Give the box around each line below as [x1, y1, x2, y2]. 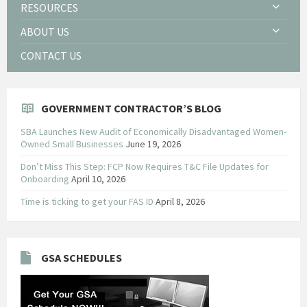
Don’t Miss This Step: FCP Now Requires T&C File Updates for [21, 160, 269, 173]
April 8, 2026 [156, 195, 205, 208]
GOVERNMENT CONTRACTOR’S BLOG [41, 101, 221, 115]
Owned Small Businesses [21, 137, 123, 150]
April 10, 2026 [71, 172, 125, 185]
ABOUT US [21, 24, 69, 38]
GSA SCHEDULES [41, 250, 122, 265]
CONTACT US [21, 48, 82, 62]
